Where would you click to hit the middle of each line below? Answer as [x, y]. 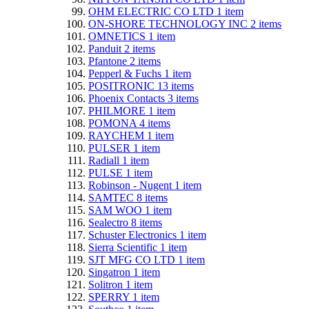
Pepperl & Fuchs [126, 73]
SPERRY [110, 297]
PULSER [111, 148]
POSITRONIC [123, 86]
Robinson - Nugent [131, 185]
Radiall [105, 160]
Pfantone [109, 61]
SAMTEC [112, 197]
